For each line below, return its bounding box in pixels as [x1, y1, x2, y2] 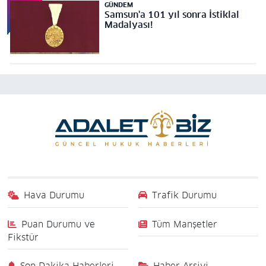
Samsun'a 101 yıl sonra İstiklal [104, 9, 239, 21]
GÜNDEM [104, 1, 133, 9]
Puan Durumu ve [21, 218, 96, 230]
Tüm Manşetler [152, 218, 217, 230]
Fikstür [7, 231, 39, 243]
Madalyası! [104, 19, 153, 31]
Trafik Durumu [152, 189, 217, 201]
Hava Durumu [24, 189, 85, 201]
